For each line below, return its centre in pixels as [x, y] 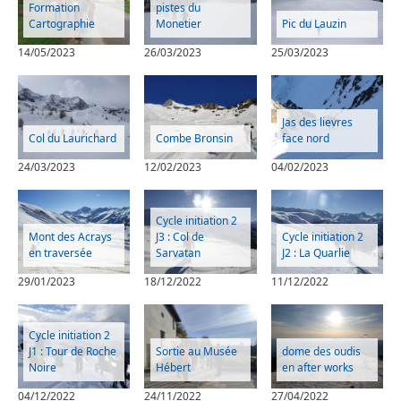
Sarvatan [178, 252]
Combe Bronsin [194, 138]
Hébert [173, 367]
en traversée [61, 252]
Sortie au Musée [196, 351]
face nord [305, 138]
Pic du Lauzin [314, 23]
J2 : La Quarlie [316, 252]
